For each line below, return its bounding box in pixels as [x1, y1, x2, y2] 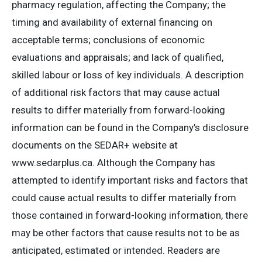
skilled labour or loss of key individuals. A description [12, 69, 244, 81]
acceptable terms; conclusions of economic [12, 34, 205, 46]
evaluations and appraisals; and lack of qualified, [12, 51, 223, 63]
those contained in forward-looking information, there [12, 209, 248, 221]
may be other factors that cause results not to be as [12, 227, 240, 239]
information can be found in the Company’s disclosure [12, 122, 249, 133]
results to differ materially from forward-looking [12, 104, 225, 116]
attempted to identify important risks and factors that [12, 174, 248, 186]
